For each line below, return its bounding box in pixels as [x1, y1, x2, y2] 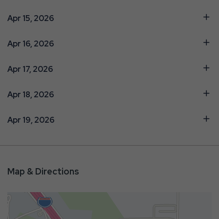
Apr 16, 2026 [7, 39, 54, 49]
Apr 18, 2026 [7, 89, 54, 100]
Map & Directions [7, 166, 79, 177]
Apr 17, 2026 [7, 64, 53, 74]
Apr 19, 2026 [7, 115, 54, 125]
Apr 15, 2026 [7, 13, 54, 23]
